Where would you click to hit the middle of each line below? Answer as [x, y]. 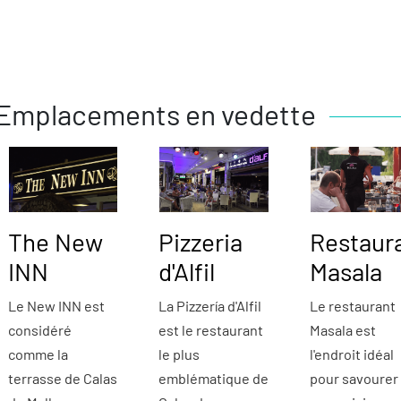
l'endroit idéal [351, 354]
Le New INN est [56, 306]
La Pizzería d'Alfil [210, 306]
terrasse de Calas [62, 379]
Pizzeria [201, 242]
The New [55, 242]
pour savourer [354, 379]
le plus [179, 354]
